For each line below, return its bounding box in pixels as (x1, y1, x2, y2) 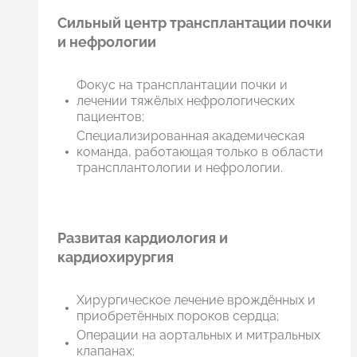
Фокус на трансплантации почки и (76, 77, 288, 93)
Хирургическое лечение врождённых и (76, 292, 316, 308)
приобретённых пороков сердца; (76, 308, 279, 324)
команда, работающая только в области (76, 144, 324, 160)
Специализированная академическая (76, 128, 304, 144)
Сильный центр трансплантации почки (57, 14, 331, 32)
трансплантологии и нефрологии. (76, 160, 283, 176)
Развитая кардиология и (57, 229, 228, 247)
